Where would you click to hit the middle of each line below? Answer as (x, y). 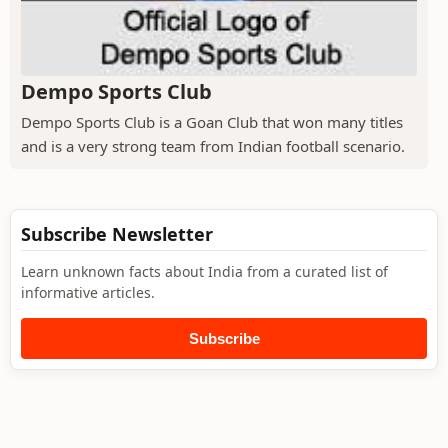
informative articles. (88, 292)
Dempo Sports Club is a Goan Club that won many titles (212, 121)
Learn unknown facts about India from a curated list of (204, 271)
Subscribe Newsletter (117, 233)
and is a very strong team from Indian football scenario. (213, 145)
